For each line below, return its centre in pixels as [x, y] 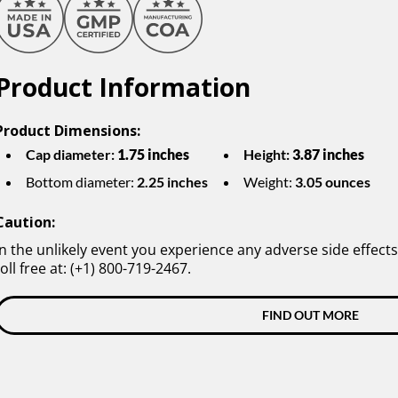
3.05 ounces [333, 182]
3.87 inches [328, 154]
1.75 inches [153, 154]
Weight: [269, 182]
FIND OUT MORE [310, 315]
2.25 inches [172, 182]
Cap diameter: [72, 154]
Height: [268, 154]
